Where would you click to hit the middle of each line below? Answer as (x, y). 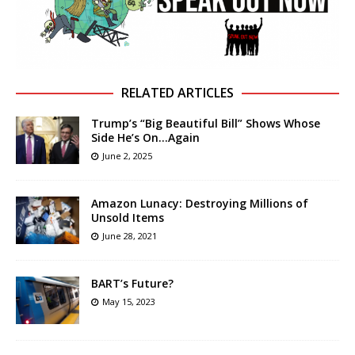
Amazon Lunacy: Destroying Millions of (200, 204)
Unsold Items (128, 218)
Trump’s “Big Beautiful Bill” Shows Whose (206, 124)
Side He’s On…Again (145, 138)
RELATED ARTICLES (177, 93)
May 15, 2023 (129, 302)
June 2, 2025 (127, 156)
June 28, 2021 (130, 236)
